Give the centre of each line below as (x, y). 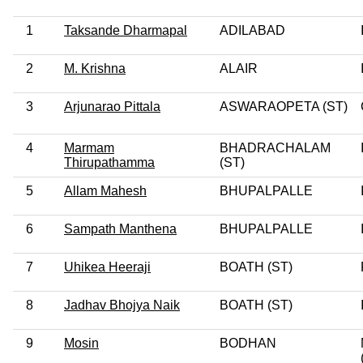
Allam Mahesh (105, 190)
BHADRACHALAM (275, 147)
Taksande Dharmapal (126, 30)
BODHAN (248, 343)
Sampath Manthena (120, 228)
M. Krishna (95, 68)
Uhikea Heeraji (107, 267)
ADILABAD (252, 30)
